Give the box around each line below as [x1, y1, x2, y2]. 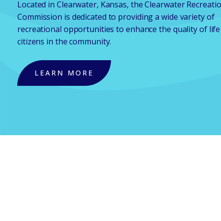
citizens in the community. [17, 36, 111, 47]
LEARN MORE [35, 68, 94, 77]
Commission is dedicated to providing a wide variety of [17, 11, 215, 22]
